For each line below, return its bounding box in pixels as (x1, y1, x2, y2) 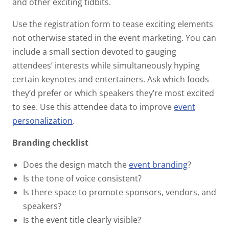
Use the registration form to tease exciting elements (12, 18, 213, 30)
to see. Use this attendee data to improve (12, 101, 172, 112)
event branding (128, 158, 188, 170)
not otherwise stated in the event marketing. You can (12, 32, 216, 43)
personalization (12, 114, 73, 126)
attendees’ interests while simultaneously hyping (12, 59, 200, 71)
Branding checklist (12, 136, 90, 148)
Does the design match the (22, 158, 129, 170)
